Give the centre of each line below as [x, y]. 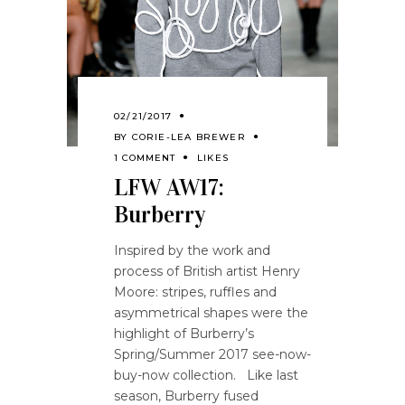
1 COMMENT [145, 158]
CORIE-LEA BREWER [188, 137]
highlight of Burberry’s [184, 334]
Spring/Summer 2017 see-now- [212, 355]
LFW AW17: [169, 188]
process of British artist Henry [207, 272]
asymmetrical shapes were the [211, 313]
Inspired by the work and [192, 251]
